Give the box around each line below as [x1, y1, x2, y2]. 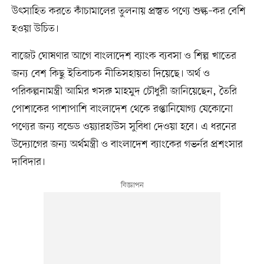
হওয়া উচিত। [11, 21, 59, 36]
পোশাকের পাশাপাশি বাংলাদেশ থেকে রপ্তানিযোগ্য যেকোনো [11, 101, 233, 116]
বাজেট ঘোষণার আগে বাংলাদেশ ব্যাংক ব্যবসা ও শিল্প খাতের [11, 48, 236, 63]
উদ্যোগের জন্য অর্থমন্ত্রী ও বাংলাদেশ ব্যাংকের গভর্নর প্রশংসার [11, 137, 243, 151]
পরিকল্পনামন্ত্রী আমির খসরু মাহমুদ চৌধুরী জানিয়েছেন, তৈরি [11, 84, 237, 98]
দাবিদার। [11, 154, 45, 169]
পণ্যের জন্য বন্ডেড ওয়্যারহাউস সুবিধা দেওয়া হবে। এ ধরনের [11, 119, 236, 134]
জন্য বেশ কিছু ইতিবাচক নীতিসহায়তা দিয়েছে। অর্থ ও [11, 66, 210, 81]
